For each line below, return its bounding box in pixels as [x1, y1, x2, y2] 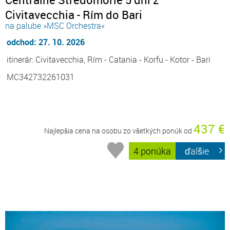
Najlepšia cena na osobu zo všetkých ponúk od [44, 125, 194, 136]
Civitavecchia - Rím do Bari [5, 7, 142, 22]
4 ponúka [133, 145, 171, 158]
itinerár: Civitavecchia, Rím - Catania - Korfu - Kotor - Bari [7, 53, 210, 65]
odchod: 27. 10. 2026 [7, 36, 85, 48]
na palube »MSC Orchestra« [5, 20, 105, 31]
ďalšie [185, 145, 209, 158]
